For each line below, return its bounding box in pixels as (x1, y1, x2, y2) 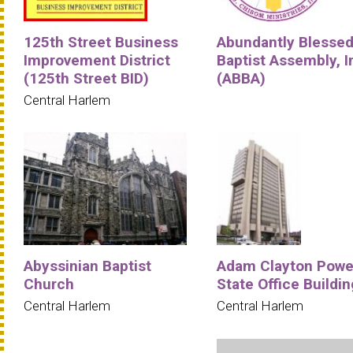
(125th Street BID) (24, 69, 149, 88)
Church (24, 275, 74, 294)
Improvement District (24, 51, 170, 70)
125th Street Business (24, 33, 178, 52)
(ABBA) (217, 69, 266, 88)
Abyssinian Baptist (24, 257, 151, 276)
